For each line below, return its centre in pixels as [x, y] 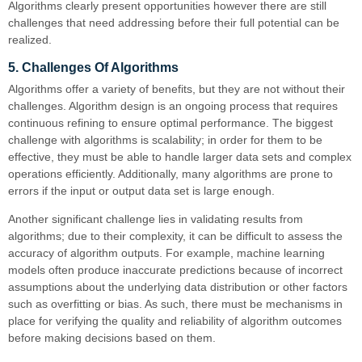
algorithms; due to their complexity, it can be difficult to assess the [175, 236]
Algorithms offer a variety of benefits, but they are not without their [177, 88]
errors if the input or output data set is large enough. [141, 190]
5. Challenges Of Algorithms [93, 67]
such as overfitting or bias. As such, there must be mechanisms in [175, 303]
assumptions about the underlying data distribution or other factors [178, 286]
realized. [30, 39]
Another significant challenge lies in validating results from [156, 219]
